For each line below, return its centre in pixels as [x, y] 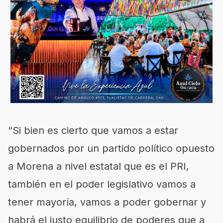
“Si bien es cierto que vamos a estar [93, 130]
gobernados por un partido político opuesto [111, 148]
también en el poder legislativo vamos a [102, 184]
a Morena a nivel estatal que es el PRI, [99, 166]
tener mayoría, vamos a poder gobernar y [107, 202]
